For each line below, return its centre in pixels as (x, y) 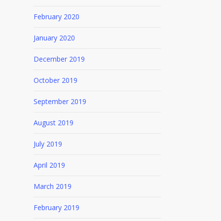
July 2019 (48, 144)
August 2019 (53, 123)
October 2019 (55, 80)
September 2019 (60, 101)
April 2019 (49, 165)
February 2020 (56, 17)
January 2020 (54, 38)
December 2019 (59, 59)
